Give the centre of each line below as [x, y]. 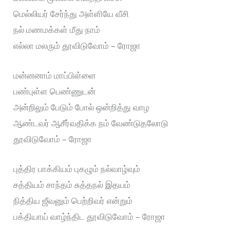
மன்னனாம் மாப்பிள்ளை [55, 75]
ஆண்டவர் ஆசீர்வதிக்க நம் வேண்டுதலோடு [91, 123]
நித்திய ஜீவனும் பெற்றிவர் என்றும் [73, 201]
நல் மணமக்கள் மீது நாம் [57, 29]
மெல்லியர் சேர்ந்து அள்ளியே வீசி [71, 13]
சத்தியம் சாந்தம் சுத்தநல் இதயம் [72, 185]
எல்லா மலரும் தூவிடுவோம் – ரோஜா [77, 45]
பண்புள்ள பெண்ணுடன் [55, 91]
